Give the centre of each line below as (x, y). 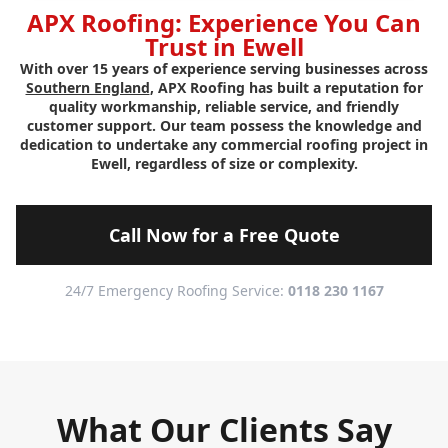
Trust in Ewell (224, 47)
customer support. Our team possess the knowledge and (224, 126)
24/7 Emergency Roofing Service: (176, 291)
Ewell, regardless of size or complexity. (224, 164)
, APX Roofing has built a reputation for (286, 88)
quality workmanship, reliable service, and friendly (224, 107)
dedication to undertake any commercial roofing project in (224, 145)
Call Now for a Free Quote (224, 235)
